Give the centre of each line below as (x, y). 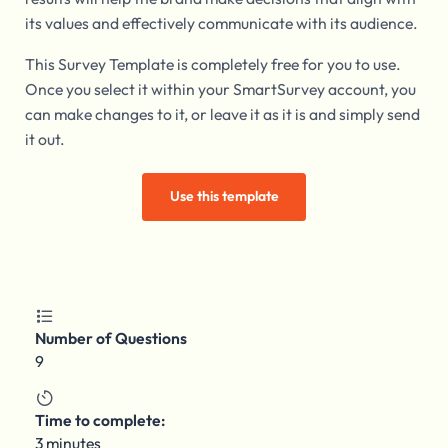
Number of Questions (110, 337)
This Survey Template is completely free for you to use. (212, 64)
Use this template (224, 196)
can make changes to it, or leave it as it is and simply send (222, 114)
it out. (44, 139)
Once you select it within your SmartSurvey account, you (220, 89)
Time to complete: (99, 419)
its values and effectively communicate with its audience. (221, 23)
